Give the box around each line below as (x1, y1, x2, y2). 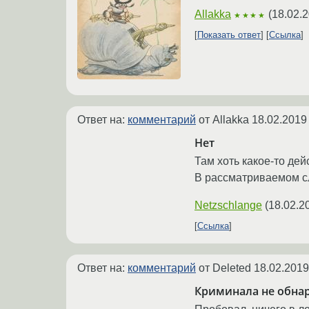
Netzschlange (195, 199, 262, 211)
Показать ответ (197, 30, 261, 41)
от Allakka (196, 114, 252, 126)
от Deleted (196, 262, 254, 274)
